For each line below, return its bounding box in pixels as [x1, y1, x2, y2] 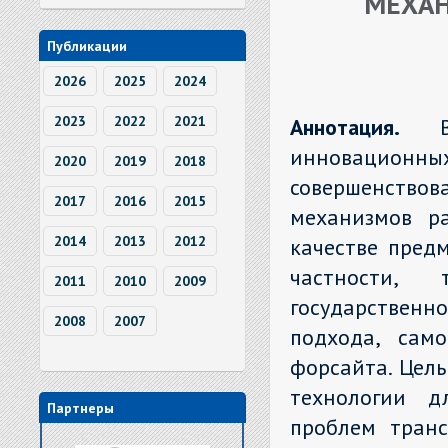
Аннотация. [290, 112, 440, 141]
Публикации [47, 37, 127, 55]
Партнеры [47, 399, 114, 417]
